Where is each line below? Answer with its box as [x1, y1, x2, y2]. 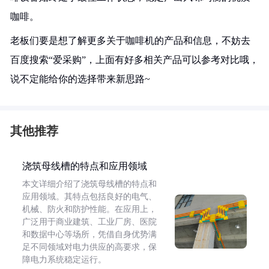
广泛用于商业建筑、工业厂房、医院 [22, 217, 157, 226]
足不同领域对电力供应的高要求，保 [22, 243, 157, 252]
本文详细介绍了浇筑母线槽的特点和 [22, 180, 157, 189]
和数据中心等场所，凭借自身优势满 [22, 230, 157, 239]
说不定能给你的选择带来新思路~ [10, 74, 150, 84]
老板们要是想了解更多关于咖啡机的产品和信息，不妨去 [10, 35, 250, 46]
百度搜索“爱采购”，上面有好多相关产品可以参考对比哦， [10, 55, 259, 65]
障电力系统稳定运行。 [22, 255, 106, 264]
